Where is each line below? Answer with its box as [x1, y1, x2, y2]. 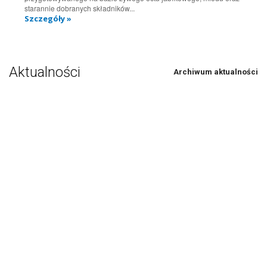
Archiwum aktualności [173, 67, 258, 77]
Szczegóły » [24, 13, 72, 24]
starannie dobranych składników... [24, 3, 135, 14]
